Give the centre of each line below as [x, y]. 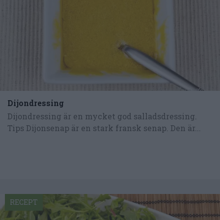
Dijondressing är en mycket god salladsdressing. [102, 116]
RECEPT [24, 202]
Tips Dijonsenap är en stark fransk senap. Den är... [104, 128]
